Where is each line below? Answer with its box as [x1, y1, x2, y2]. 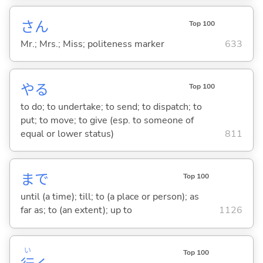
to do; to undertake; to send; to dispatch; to [20, 100, 202, 113]
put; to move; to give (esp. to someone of [20, 113, 194, 127]
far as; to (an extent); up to [20, 204, 132, 217]
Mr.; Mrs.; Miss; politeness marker [20, 37, 164, 50]
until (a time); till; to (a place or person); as [20, 190, 199, 204]
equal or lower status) [20, 127, 114, 140]
